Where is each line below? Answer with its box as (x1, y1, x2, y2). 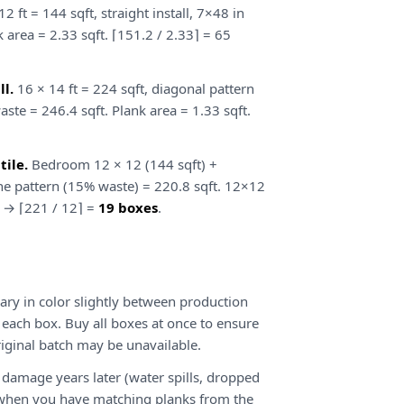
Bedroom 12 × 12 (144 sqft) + (28, 155, 217, 173)
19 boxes (98, 198, 158, 216)
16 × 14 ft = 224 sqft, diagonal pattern (14, 79, 254, 97)
